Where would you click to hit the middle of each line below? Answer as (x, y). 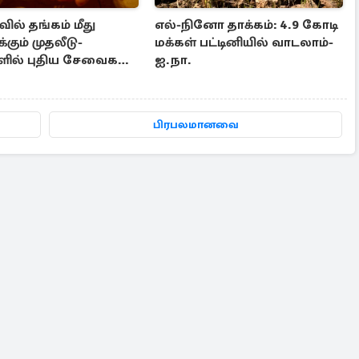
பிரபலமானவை (196, 125)
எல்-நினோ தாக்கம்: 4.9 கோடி (247, 25)
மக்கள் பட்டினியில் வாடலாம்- (244, 43)
